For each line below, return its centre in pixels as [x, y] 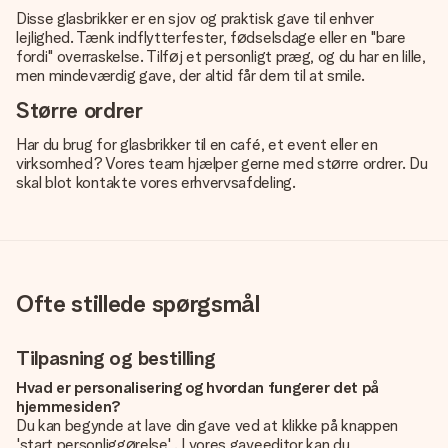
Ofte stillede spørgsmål [138, 303]
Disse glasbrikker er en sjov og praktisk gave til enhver [195, 18]
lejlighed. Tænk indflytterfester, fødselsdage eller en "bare [211, 37]
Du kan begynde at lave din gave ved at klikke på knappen [207, 425]
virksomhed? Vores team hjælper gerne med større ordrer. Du [222, 163]
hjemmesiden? [69, 406]
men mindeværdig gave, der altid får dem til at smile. [191, 75]
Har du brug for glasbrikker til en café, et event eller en [197, 144]
